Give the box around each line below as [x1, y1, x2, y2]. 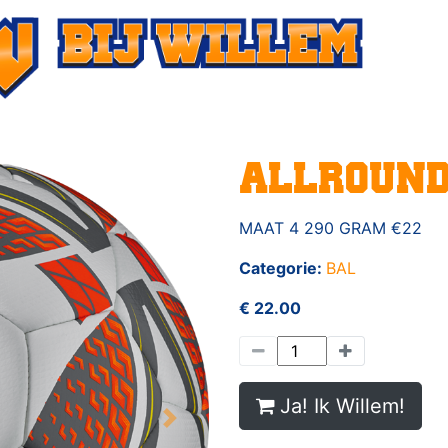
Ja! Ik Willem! [280, 394, 405, 418]
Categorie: [239, 258, 326, 278]
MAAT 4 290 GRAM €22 [239, 218, 422, 238]
